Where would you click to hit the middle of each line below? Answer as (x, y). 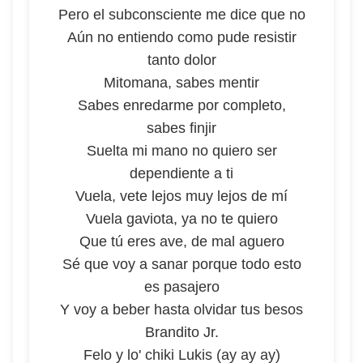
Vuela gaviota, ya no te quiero (181, 219)
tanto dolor (181, 60)
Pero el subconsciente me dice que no (181, 15)
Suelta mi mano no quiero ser (181, 151)
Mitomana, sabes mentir (181, 83)
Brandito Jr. (181, 332)
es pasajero (181, 287)
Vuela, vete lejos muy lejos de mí (181, 196)
